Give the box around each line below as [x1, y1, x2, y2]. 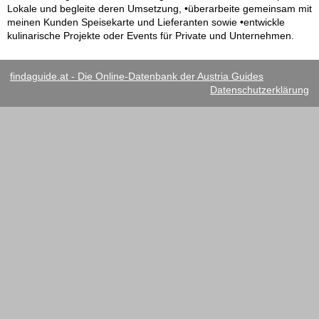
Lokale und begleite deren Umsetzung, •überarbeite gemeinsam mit [7, 3, 312, 15]
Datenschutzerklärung [210, 84, 309, 96]
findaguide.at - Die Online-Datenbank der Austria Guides [10, 70, 263, 83]
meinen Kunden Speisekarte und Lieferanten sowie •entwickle [7, 16, 285, 28]
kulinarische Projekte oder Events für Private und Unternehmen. [7, 30, 294, 42]
